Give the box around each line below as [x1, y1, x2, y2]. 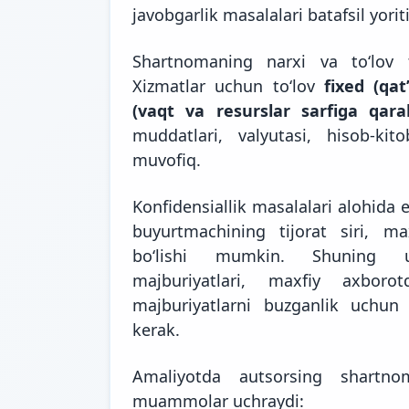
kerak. [132, 318, 180, 341]
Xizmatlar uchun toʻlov [132, 74, 324, 97]
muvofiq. [132, 148, 201, 171]
